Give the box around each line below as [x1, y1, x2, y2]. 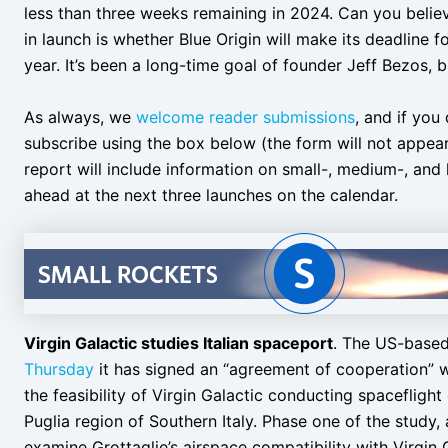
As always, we [24, 106, 136, 127]
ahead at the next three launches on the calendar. [24, 184, 398, 205]
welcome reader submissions [136, 106, 355, 127]
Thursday [24, 359, 94, 380]
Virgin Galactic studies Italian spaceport [24, 333, 333, 354]
